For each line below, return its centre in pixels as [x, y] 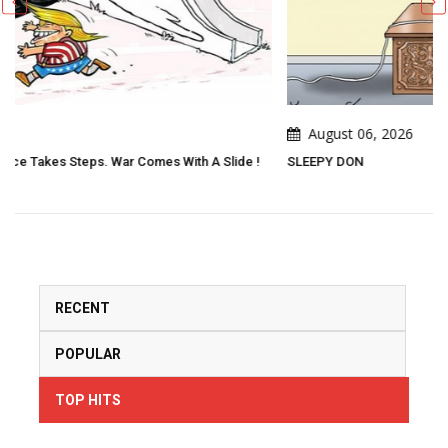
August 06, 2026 [136, 134]
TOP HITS [88, 400]
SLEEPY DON [100, 162]
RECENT [82, 308]
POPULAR [88, 354]
